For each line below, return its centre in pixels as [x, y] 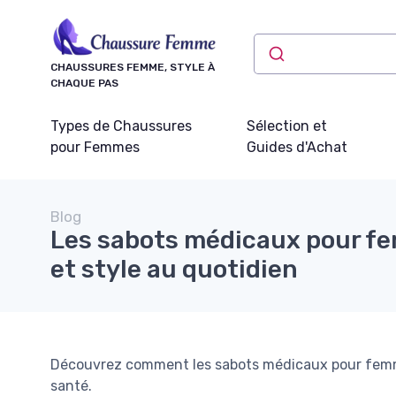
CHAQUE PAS [84, 83]
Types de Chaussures [121, 126]
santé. [71, 385]
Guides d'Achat [297, 147]
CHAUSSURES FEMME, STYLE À [133, 67]
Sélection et [286, 126]
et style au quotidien [174, 269]
